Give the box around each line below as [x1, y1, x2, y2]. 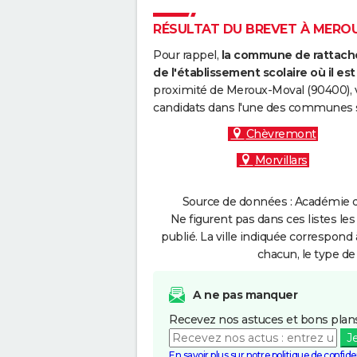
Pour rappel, [153, 48, 222, 62]
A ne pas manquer [193, 288, 297, 302]
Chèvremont [245, 127, 316, 141]
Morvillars [254, 153, 308, 167]
